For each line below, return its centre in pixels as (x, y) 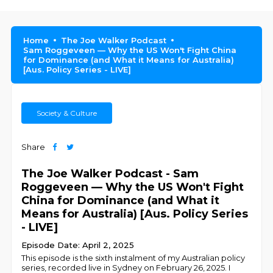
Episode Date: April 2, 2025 (78, 245)
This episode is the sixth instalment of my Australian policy (133, 258)
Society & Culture (67, 113)
